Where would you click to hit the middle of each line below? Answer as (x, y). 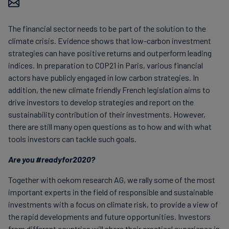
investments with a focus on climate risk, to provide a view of (113, 204)
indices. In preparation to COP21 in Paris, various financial (106, 65)
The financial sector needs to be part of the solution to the (107, 28)
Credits (136, 27)
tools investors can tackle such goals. (72, 139)
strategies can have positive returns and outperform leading (110, 53)
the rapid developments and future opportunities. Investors (109, 216)
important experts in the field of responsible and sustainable (111, 192)
